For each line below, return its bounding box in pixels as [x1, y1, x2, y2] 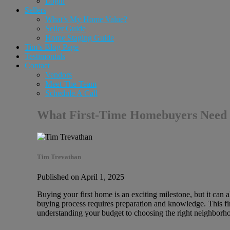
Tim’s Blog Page [25, 43, 79, 51]
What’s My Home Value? [45, 15, 127, 24]
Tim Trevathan [37, 152, 81, 161]
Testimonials [25, 52, 65, 61]
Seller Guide [45, 24, 86, 33]
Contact [25, 61, 50, 70]
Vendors [45, 70, 72, 79]
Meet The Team [45, 80, 97, 88]
